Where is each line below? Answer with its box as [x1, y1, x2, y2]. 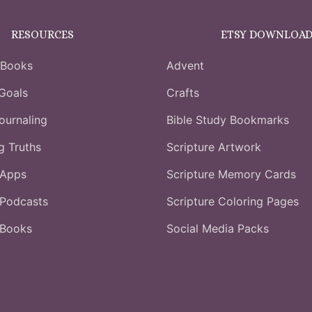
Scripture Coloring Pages [166, 194, 299, 209]
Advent [166, 58, 204, 73]
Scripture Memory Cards [166, 167, 296, 182]
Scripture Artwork [166, 140, 261, 155]
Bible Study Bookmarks [166, 113, 289, 127]
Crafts [166, 86, 199, 100]
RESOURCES [10, 28, 74, 42]
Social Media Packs [166, 221, 269, 236]
